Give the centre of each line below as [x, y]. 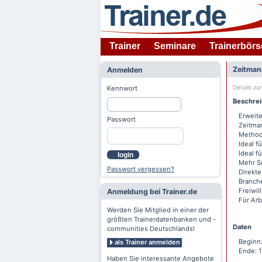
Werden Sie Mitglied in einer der [158, 210]
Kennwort [122, 88]
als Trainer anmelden [147, 242]
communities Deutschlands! [151, 228]
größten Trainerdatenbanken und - [161, 219]
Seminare [175, 46]
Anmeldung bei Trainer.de [152, 191]
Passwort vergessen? [141, 169]
